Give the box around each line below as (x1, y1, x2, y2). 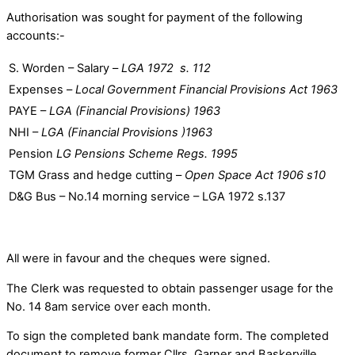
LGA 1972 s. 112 (121, 60, 211, 75)
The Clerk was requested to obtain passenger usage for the (6, 281, 334, 296)
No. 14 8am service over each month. (6, 299, 211, 314)
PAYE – (9, 103, 49, 118)
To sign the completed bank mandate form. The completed (6, 329, 329, 344)
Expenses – (9, 82, 75, 97)
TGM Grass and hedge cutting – (9, 167, 185, 182)
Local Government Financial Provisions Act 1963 (75, 82, 338, 97)
